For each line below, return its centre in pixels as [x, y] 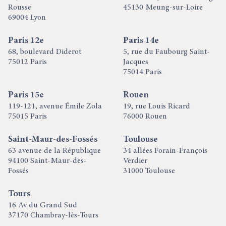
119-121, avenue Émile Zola [55, 106]
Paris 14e [141, 41]
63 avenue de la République [54, 151]
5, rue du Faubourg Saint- [166, 52]
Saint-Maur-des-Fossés [53, 140]
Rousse [20, 8]
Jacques [136, 62]
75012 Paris [27, 62]
